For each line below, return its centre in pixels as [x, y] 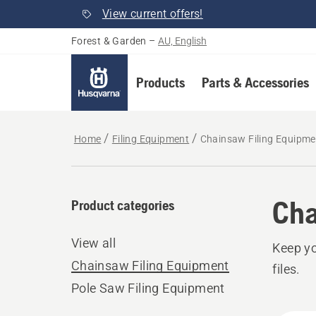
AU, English [183, 41]
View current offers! [152, 14]
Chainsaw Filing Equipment [150, 266]
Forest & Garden [109, 41]
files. [286, 269]
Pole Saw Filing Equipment [148, 288]
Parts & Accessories [255, 82]
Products [160, 82]
